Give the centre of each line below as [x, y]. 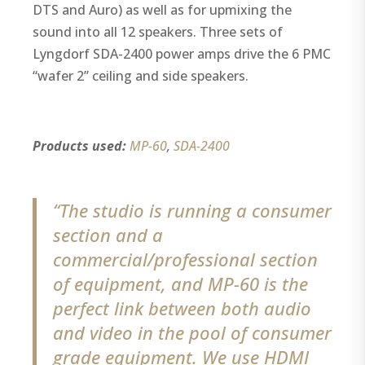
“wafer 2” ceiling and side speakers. [141, 76]
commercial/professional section [186, 259]
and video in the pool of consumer [193, 333]
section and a [108, 235]
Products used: [80, 146]
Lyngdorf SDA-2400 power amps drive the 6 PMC [182, 54]
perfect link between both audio [182, 308]
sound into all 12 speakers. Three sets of [158, 32]
